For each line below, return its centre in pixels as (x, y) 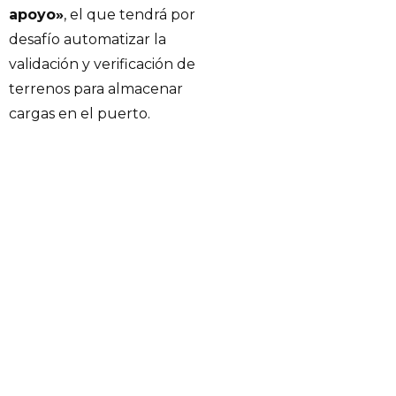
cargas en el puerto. (80, 114)
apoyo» (36, 15)
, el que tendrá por (129, 15)
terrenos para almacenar (96, 89)
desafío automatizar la (88, 40)
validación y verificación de (102, 65)
